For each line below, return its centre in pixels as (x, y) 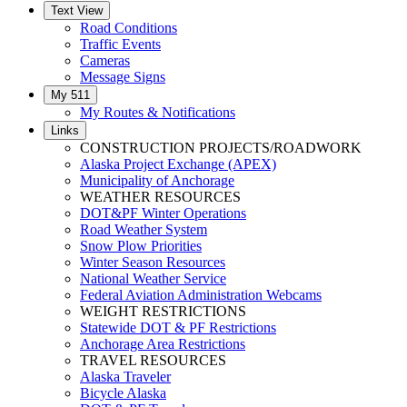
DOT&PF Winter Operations (163, 213)
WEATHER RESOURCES (160, 197)
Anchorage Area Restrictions (163, 344)
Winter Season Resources (153, 263)
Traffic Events (120, 45)
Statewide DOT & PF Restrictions (178, 328)
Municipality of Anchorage (157, 181)
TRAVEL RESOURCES (153, 361)
